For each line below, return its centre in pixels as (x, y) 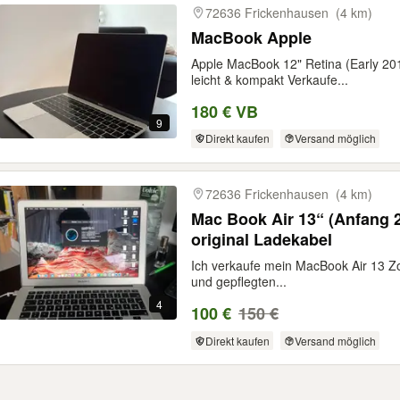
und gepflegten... (239, 282)
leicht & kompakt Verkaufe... (270, 79)
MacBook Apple (251, 37)
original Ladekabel (262, 240)
